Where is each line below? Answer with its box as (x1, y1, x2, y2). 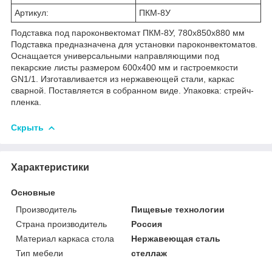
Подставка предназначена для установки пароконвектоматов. (11, 39, 257, 49)
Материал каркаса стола (16, 233, 114, 243)
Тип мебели (16, 248, 63, 258)
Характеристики (11, 161, 89, 172)
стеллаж (131, 248, 168, 258)
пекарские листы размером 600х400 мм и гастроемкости (11, 62, 238, 72)
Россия (131, 219, 163, 229)
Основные (11, 187, 55, 197)
